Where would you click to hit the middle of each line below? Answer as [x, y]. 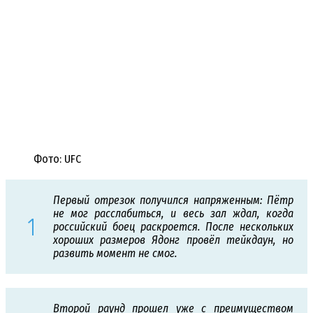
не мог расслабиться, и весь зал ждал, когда [173, 214]
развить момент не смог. [115, 254]
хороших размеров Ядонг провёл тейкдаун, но [173, 240]
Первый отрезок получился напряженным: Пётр [173, 201]
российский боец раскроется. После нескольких [173, 227]
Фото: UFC [57, 159]
